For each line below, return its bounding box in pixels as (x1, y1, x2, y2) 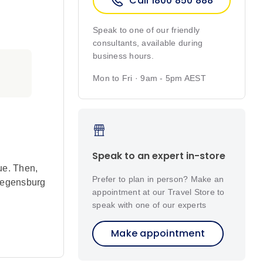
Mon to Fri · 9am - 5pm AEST (93, 73, 206, 83)
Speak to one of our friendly (93, 25, 200, 35)
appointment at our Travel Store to (92, 187, 225, 197)
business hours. (93, 51, 154, 61)
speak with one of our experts (92, 200, 207, 210)
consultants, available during (93, 38, 203, 48)
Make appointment (111, 226, 205, 240)
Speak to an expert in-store (92, 149, 225, 163)
